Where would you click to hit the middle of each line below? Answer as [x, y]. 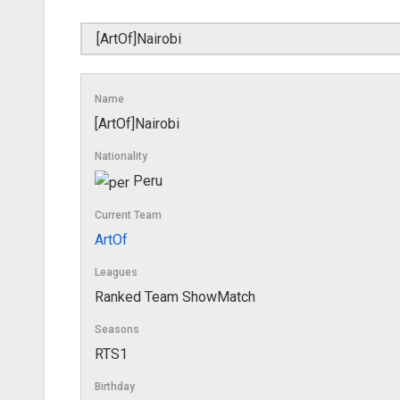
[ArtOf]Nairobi [137, 124]
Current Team [128, 215]
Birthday [115, 386]
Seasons [117, 329]
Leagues [116, 272]
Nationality [121, 157]
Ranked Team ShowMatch [175, 296]
